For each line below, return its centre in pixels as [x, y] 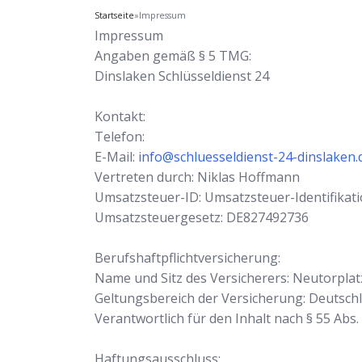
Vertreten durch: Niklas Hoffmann [197, 177]
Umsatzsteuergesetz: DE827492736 [202, 217]
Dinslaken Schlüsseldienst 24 [182, 76]
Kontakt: [120, 116]
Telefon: [121, 137]
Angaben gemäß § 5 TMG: [173, 56]
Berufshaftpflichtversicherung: [187, 258]
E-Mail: [116, 157]
